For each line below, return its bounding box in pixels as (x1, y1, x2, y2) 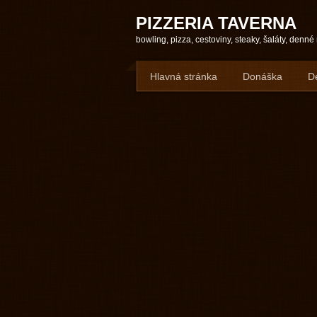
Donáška (243, 71, 282, 82)
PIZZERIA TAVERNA (136, 13, 296, 33)
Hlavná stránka (150, 71, 217, 82)
